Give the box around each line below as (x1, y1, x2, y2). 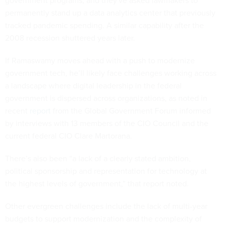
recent (5, 104, 30, 116)
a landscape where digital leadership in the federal (5, 79, 182, 91)
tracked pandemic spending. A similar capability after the (5, 19, 204, 31)
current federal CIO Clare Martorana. (5, 130, 132, 141)
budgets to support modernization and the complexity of (5, 212, 202, 224)
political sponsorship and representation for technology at (5, 165, 207, 176)
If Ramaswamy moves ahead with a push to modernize (5, 54, 195, 66)
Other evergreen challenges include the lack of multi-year (5, 200, 207, 211)
